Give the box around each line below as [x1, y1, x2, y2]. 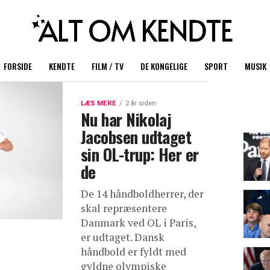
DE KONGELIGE [140, 60, 187, 72]
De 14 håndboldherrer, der [81, 187, 204, 201]
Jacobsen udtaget [81, 125, 192, 149]
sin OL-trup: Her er [81, 142, 199, 166]
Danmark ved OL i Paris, [81, 216, 196, 230]
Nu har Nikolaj [81, 107, 172, 131]
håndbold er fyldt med [81, 245, 186, 259]
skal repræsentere [81, 201, 167, 215]
